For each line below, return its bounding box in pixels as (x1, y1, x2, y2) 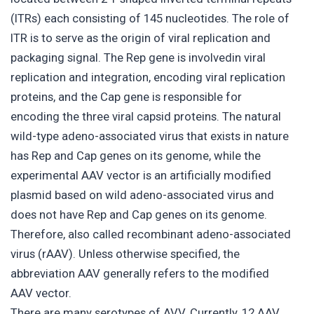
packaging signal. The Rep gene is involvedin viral (11, 50, 266, 65)
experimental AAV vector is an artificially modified (11, 168, 271, 183)
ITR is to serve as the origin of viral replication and (11, 31, 271, 46)
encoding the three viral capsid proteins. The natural (11, 109, 281, 124)
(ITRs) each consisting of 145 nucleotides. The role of (11, 11, 289, 26)
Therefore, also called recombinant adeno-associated (11, 227, 291, 242)
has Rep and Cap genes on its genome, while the (11, 149, 261, 163)
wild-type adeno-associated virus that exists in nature (11, 129, 289, 144)
